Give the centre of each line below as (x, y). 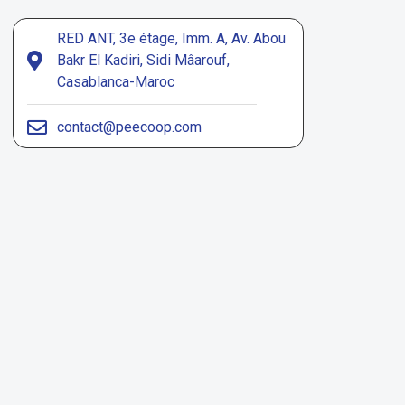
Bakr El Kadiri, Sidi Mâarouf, (143, 61)
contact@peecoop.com (129, 127)
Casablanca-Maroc (115, 82)
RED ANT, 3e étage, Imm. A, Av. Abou (171, 39)
